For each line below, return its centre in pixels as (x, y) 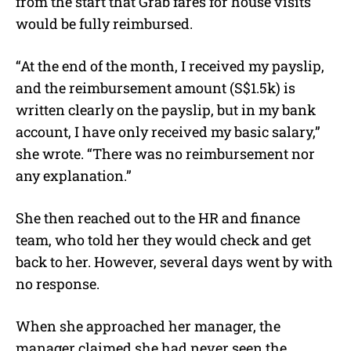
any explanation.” (74, 175)
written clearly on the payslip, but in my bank (166, 109)
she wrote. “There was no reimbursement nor (165, 153)
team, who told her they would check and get (163, 239)
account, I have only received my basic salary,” (168, 131)
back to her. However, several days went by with (174, 261)
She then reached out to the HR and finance (158, 217)
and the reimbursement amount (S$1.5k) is (156, 87)
